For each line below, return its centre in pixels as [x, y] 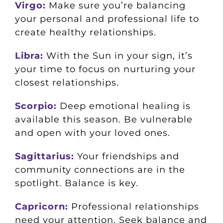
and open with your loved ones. [92, 133]
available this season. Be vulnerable [104, 120]
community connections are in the [100, 170]
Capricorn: [41, 207]
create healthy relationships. [85, 33]
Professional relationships [133, 207]
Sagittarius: [44, 157]
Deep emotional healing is [123, 106]
